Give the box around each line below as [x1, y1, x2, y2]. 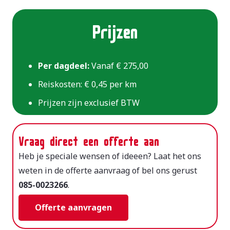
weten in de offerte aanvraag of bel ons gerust [18, 164, 197, 176]
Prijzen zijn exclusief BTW [38, 97, 140, 108]
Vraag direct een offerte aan [18, 129, 159, 149]
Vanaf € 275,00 [89, 60, 148, 71]
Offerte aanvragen [35, 201, 112, 213]
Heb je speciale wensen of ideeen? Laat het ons [18, 150, 201, 162]
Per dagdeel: [38, 60, 89, 71]
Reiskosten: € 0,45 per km [38, 78, 137, 90]
